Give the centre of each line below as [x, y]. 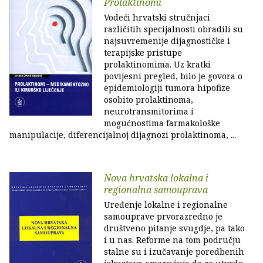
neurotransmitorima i [149, 111]
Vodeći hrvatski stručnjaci [157, 17]
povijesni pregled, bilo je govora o [173, 76]
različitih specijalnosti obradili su [173, 29]
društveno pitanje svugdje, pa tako [174, 228]
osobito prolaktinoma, [149, 100]
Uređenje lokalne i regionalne [166, 205]
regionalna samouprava [156, 190]
